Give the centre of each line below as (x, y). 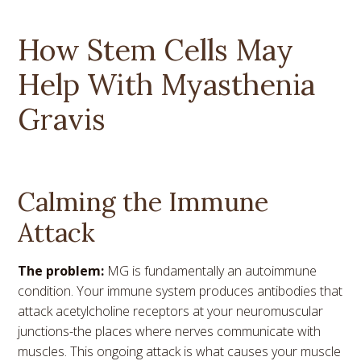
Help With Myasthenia (167, 84)
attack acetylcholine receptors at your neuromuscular (171, 311)
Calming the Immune (143, 201)
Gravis (62, 119)
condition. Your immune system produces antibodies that (180, 290)
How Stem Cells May (156, 50)
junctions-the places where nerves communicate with (170, 331)
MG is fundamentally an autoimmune (211, 270)
